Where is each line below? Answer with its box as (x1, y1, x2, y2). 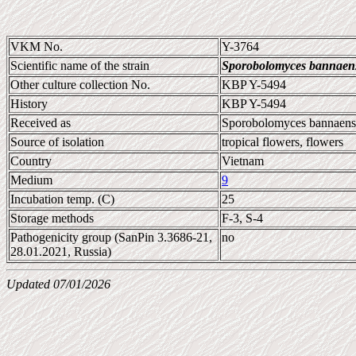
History (10, 97, 48, 110)
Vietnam (222, 154, 264, 168)
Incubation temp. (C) (10, 192, 114, 206)
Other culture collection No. (10, 78, 150, 91)
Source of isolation (10, 135, 104, 149)
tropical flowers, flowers (222, 135, 343, 149)
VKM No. (10, 40, 63, 53)
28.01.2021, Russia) (10, 245, 111, 258)
